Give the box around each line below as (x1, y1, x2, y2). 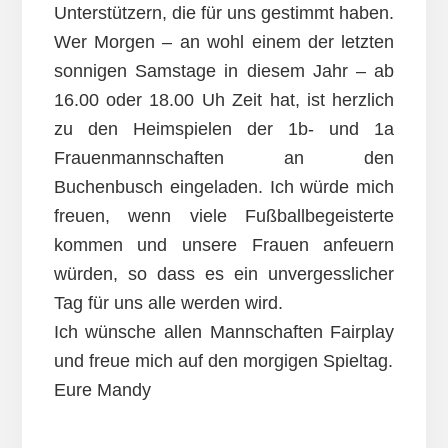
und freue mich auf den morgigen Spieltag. (53, 351, 393, 372)
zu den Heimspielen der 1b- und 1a (53, 119, 395, 140)
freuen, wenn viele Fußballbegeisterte (53, 206, 395, 227)
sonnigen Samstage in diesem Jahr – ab (53, 61, 395, 82)
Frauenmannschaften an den (53, 148, 395, 169)
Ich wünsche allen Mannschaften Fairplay (53, 322, 395, 343)
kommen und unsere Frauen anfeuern (53, 235, 395, 256)
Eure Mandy (53, 380, 151, 401)
